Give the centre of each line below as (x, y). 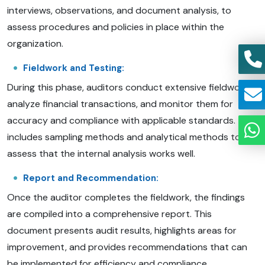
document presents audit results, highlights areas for (122, 230)
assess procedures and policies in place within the (116, 27)
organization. (35, 43)
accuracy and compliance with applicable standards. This (131, 120)
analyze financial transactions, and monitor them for (120, 104)
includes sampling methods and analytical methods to (124, 137)
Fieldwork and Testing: (74, 68)
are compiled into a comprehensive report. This (109, 214)
